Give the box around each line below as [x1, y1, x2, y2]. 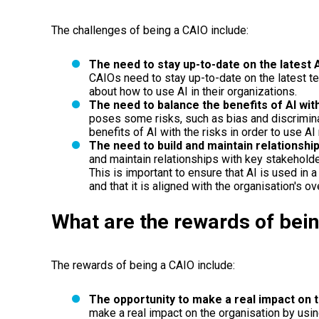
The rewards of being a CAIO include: [51, 258, 235, 272]
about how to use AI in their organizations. [88, 84, 297, 98]
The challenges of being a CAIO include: [51, 23, 249, 37]
